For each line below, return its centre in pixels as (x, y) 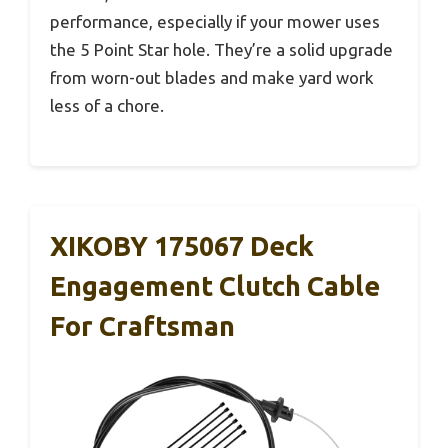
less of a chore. (107, 106)
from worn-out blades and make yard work (212, 78)
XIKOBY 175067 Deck (182, 245)
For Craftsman (142, 325)
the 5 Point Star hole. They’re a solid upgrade (221, 50)
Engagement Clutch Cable (215, 285)
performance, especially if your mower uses (215, 22)
